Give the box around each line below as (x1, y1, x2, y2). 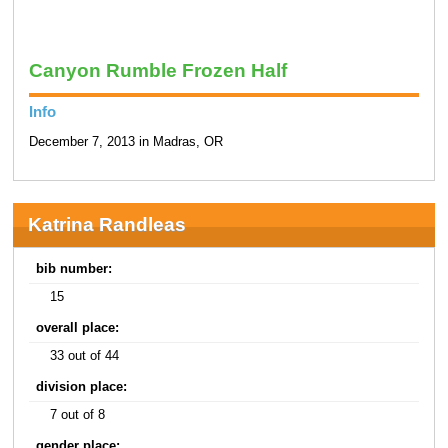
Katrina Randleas (27, 214, 186, 236)
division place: (36, 380, 128, 395)
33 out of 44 (50, 349, 120, 364)
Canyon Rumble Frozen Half (28, 60, 287, 82)
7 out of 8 (50, 408, 106, 423)
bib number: (36, 262, 113, 277)
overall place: (36, 321, 120, 336)
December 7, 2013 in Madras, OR (28, 134, 223, 149)
